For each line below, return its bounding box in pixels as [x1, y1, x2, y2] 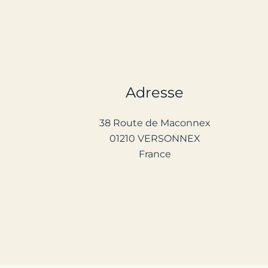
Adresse [126, 84, 184, 101]
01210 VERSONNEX [109, 133, 200, 144]
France [138, 148, 171, 160]
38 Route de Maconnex [99, 117, 211, 129]
